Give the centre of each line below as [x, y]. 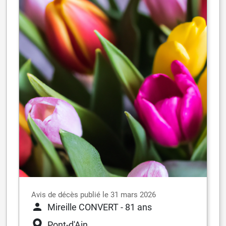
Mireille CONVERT [83, 207]
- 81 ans [136, 207]
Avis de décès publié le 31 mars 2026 [94, 194]
